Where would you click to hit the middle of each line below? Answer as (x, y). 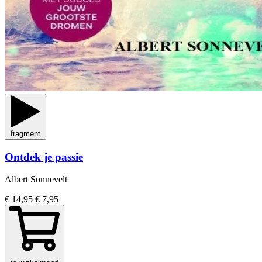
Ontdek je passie (44, 157)
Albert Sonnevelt (36, 180)
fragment (25, 133)
